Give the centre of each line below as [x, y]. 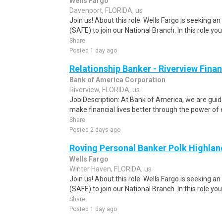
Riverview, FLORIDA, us [105, 90]
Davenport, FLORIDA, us [106, 10]
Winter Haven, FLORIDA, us [111, 169]
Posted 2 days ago [95, 130]
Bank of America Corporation [117, 80]
